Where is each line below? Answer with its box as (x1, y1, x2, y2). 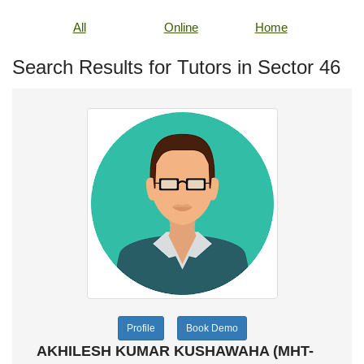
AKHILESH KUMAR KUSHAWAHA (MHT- (37, 343, 314, 359)
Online (163, 20, 198, 34)
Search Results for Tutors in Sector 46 (12, 56, 340, 78)
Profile (126, 323, 155, 334)
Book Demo (185, 323, 238, 334)
